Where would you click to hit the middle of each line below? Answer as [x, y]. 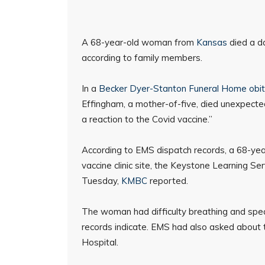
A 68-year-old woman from [139, 42]
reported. [168, 181]
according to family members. [142, 58]
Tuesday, [101, 181]
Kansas [212, 42]
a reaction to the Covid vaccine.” [147, 119]
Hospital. [100, 242]
